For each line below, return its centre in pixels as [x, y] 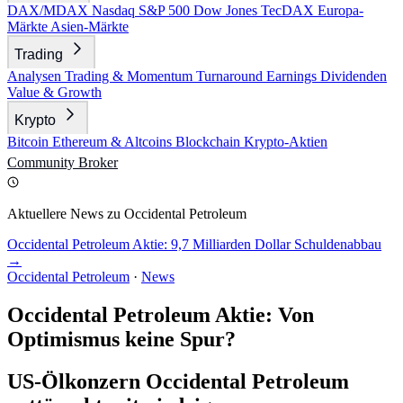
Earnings [293, 76]
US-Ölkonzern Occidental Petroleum [178, 381]
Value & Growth [54, 92]
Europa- [340, 10]
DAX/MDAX [49, 10]
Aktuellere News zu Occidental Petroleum [127, 214]
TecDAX [289, 10]
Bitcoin [30, 142]
